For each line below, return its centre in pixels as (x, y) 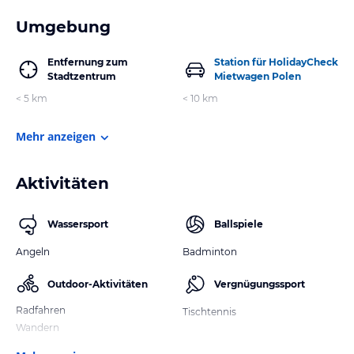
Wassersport (78, 224)
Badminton (210, 251)
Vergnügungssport (260, 284)
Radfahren (41, 310)
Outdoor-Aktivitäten (98, 284)
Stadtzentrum (82, 76)
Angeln (33, 251)
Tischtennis (209, 311)
